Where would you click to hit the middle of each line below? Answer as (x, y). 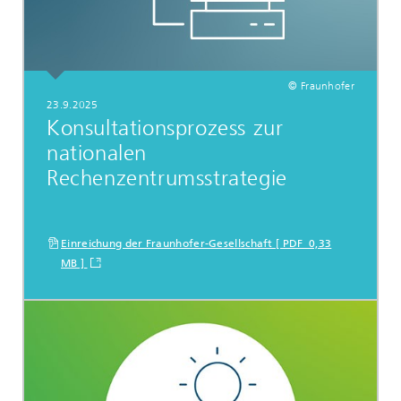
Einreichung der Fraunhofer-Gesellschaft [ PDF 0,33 (196, 243)
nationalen (97, 154)
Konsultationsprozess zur (165, 128)
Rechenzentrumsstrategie (167, 179)
